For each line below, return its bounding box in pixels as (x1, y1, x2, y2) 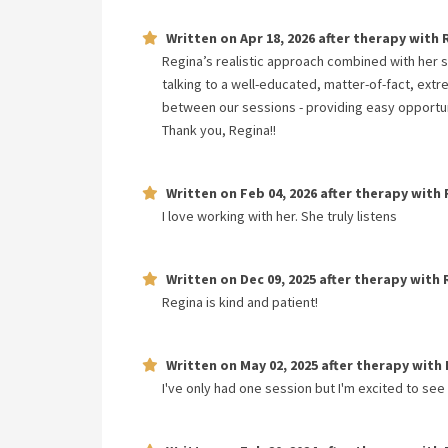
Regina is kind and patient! (162, 293, 318, 311)
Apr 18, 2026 (240, 29, 315, 47)
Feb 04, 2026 (240, 184, 317, 202)
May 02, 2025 (240, 356, 318, 374)
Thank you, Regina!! (162, 121, 276, 139)
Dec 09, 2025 (240, 270, 316, 288)
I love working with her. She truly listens (162, 207, 397, 225)
